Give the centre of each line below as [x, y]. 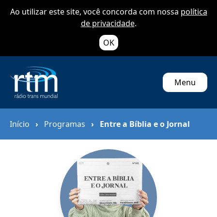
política [194, 12]
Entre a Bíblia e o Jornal [145, 124]
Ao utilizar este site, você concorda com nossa [95, 12]
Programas [65, 124]
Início [20, 124]
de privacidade [108, 23]
